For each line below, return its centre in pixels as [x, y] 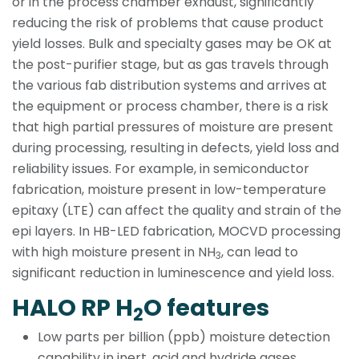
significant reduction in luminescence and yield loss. [173, 273]
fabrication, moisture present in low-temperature [169, 190]
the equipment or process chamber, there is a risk [170, 107]
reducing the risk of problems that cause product [168, 23]
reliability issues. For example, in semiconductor [161, 169]
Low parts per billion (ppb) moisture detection [184, 337]
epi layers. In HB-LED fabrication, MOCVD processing [176, 232]
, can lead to [260, 252]
